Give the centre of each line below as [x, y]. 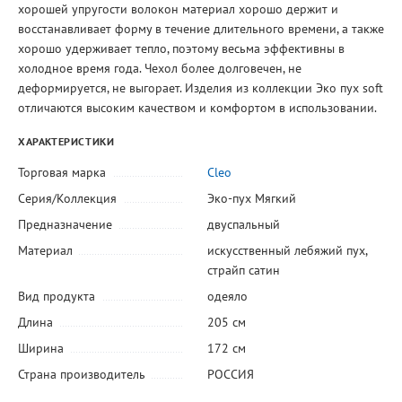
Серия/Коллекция [67, 198]
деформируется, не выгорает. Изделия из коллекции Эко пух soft [201, 88]
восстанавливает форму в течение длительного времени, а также [201, 29]
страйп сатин [243, 270]
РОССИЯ [230, 374]
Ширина [41, 348]
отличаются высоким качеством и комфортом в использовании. [197, 108]
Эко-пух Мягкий [251, 198]
